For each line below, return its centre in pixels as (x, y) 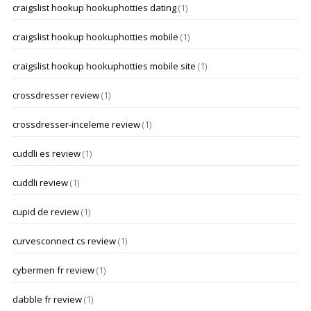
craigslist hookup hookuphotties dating (94, 8)
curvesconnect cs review (64, 241)
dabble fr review (47, 299)
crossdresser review (56, 95)
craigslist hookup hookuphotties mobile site (104, 66)
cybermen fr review (53, 270)
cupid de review (45, 212)
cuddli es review (46, 153)
